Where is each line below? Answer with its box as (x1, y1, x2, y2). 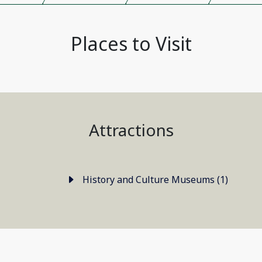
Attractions (88, 119, 174, 141)
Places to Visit (70, 31, 192, 56)
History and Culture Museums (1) (216, 173, 228, 186)
